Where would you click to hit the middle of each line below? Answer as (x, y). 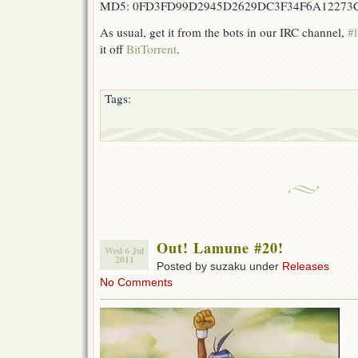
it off (113, 49)
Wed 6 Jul (124, 251)
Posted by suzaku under (219, 267)
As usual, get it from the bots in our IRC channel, (224, 32)
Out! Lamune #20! (220, 248)
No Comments (136, 282)
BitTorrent (151, 49)
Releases (306, 267)
